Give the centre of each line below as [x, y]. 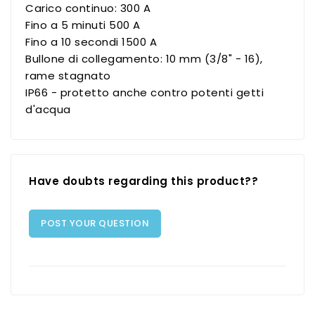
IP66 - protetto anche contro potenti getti [144, 92]
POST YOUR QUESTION [95, 223]
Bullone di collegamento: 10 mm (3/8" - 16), [144, 58]
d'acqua [48, 109]
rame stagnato [68, 75]
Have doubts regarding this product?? [143, 181]
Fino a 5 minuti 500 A [83, 25]
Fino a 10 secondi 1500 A [91, 41]
